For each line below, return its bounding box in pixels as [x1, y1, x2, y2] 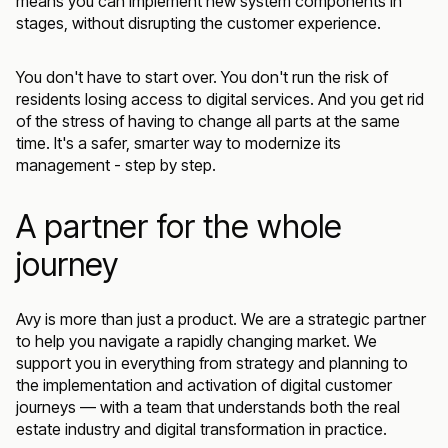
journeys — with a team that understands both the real [16, 397, 400, 417]
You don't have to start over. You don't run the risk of [16, 67, 388, 87]
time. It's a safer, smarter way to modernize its [16, 133, 341, 153]
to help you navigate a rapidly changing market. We [16, 331, 377, 351]
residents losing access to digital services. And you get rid [16, 89, 424, 109]
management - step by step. [16, 155, 216, 175]
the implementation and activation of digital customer [16, 375, 392, 395]
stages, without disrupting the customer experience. [16, 13, 381, 33]
